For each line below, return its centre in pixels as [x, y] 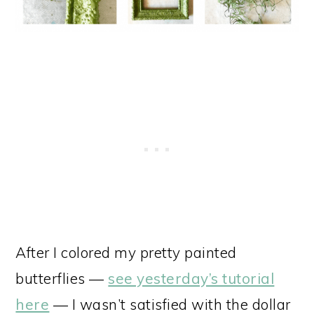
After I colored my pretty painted [126, 252]
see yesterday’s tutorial [191, 278]
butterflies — [62, 278]
